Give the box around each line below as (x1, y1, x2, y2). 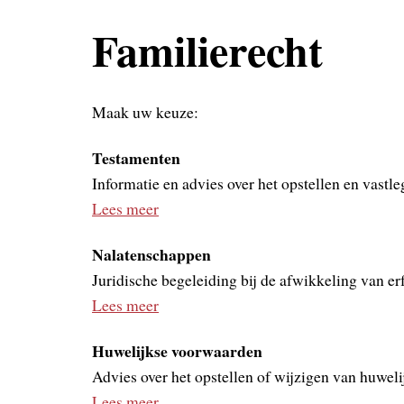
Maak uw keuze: (92, 100, 198, 123)
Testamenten (92, 145, 180, 170)
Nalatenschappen (92, 242, 211, 266)
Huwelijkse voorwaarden (92, 338, 262, 363)
